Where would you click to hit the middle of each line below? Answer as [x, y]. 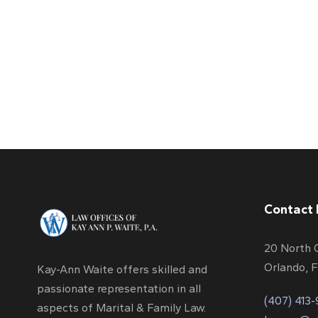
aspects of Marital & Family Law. [121, 307]
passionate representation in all [119, 288]
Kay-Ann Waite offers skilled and [122, 269]
